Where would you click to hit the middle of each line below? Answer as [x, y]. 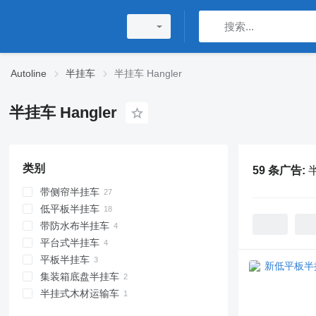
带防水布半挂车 [74, 226]
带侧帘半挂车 [69, 192]
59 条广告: [280, 170]
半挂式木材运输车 [79, 293]
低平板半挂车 [69, 209]
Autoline [29, 73]
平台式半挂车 [69, 243]
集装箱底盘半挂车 [79, 276]
